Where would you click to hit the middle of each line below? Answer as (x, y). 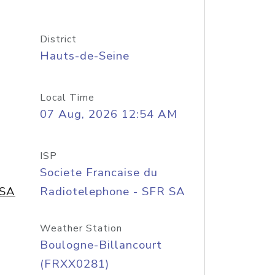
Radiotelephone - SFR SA (112, 192)
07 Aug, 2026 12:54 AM (108, 114)
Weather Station (81, 228)
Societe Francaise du (99, 172)
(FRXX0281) (74, 264)
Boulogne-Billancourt (101, 245)
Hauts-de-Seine (84, 56)
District (58, 39)
